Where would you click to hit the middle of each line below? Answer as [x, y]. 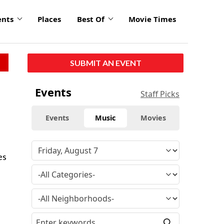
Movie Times [152, 19]
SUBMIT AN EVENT [105, 62]
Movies [153, 117]
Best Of [91, 19]
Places [49, 19]
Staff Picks [160, 94]
